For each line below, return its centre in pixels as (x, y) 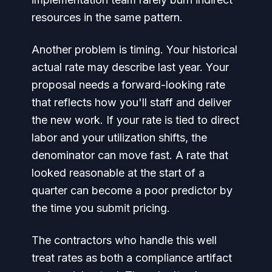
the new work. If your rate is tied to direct (135, 120)
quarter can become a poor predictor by (132, 190)
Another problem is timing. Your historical (134, 49)
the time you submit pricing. (101, 208)
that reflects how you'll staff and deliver (131, 102)
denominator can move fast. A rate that (130, 155)
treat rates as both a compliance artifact (132, 258)
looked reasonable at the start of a (118, 173)
